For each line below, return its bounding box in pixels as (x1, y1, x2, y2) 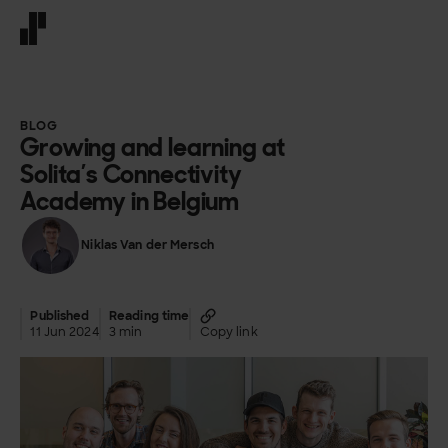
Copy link (199, 324, 258, 341)
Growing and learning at (20, 130, 286, 164)
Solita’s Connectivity (20, 157, 242, 191)
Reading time (108, 308, 190, 325)
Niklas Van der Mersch (81, 237, 214, 254)
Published (30, 308, 90, 325)
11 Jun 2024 (30, 324, 99, 341)
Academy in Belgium (20, 184, 240, 218)
